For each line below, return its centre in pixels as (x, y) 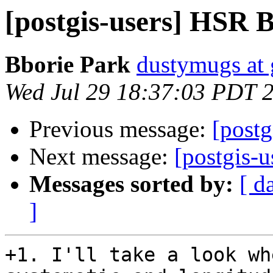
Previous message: (121, 129)
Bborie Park (68, 65)
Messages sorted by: (131, 184)
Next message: (102, 157)
